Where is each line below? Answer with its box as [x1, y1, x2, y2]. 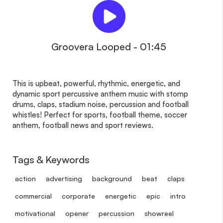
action [15, 174, 36, 183]
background [92, 174, 132, 183]
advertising [46, 174, 82, 183]
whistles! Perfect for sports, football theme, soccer [12, 110, 187, 119]
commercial [15, 191, 52, 200]
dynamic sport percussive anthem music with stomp [12, 89, 188, 99]
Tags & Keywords [12, 153, 90, 166]
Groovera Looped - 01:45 [51, 40, 166, 53]
